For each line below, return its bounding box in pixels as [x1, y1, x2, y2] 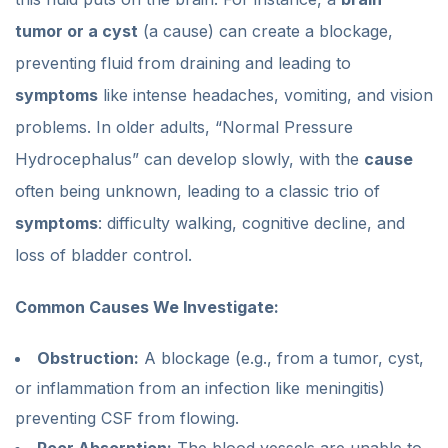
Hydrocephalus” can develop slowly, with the [15, 148, 364, 169]
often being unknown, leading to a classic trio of [15, 180, 380, 201]
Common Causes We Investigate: [15, 296, 279, 317]
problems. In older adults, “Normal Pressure [15, 116, 353, 137]
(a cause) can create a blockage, [138, 20, 393, 41]
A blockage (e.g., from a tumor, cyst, [139, 347, 424, 368]
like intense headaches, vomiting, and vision [98, 84, 433, 105]
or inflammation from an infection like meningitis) [15, 377, 385, 398]
